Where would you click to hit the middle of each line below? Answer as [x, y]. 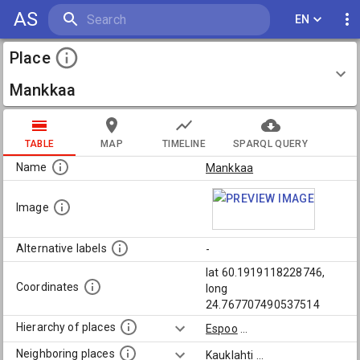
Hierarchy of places [66, 327]
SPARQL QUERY [271, 143]
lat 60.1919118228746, [266, 272]
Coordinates [48, 287]
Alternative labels [61, 249]
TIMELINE [184, 143]
